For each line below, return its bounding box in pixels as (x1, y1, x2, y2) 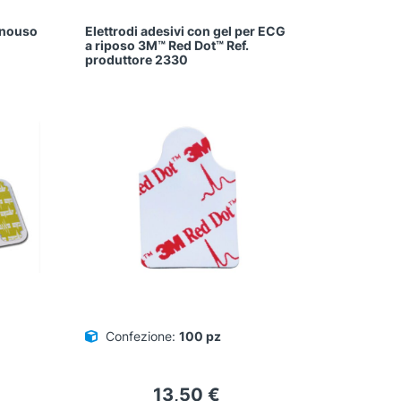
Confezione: (106, 328, 176, 345)
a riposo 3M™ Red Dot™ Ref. (85, 38, 250, 54)
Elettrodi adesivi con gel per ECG (85, 23, 286, 39)
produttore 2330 (85, 52, 189, 68)
